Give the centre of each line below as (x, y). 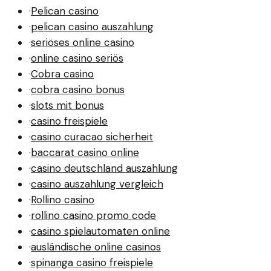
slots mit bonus (67, 105)
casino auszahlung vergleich (97, 184)
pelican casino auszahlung (92, 27)
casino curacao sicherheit (92, 137)
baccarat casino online (85, 152)
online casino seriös (77, 58)
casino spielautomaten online (100, 231)
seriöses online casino (83, 42)
